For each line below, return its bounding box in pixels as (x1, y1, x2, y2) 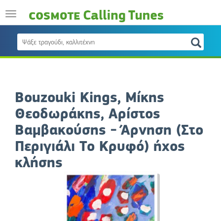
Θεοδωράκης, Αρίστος (15, 105, 160, 123)
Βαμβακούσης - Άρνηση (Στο (15, 121, 203, 140)
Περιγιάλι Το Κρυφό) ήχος (15, 137, 185, 156)
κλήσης (15, 153, 63, 172)
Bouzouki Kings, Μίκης (15, 88, 164, 107)
